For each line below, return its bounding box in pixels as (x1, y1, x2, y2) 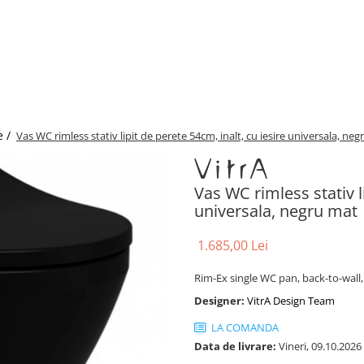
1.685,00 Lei (197, 236, 268, 255)
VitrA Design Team (247, 293, 335, 309)
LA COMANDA (209, 320, 279, 336)
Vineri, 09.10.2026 (276, 339, 362, 354)
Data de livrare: (194, 339, 276, 354)
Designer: (194, 293, 247, 309)
